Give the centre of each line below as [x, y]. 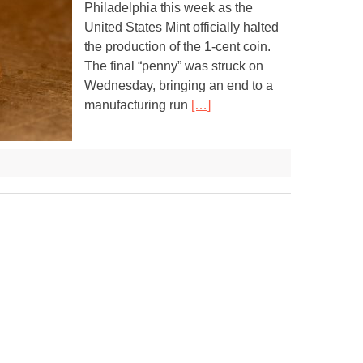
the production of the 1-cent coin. [177, 47]
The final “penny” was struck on [174, 66]
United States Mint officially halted [181, 27]
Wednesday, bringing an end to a [179, 85]
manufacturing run [138, 105]
